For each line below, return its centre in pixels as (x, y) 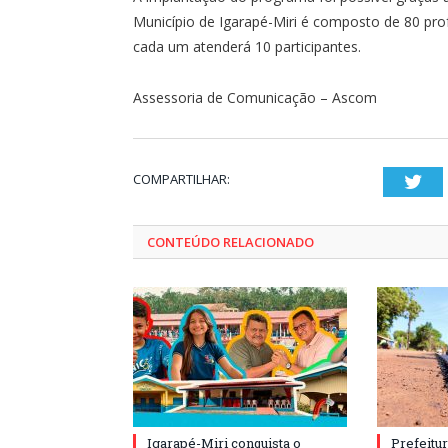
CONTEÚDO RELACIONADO (230, 241)
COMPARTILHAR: (181, 178)
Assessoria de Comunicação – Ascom (255, 97)
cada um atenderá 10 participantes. (247, 46)
